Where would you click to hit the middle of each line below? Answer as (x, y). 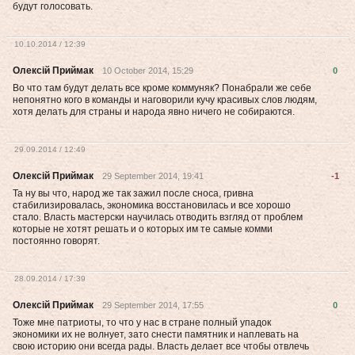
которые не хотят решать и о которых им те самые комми (143, 229)
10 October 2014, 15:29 (148, 71)
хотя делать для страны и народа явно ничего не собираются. (154, 112)
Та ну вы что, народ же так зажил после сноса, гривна (133, 193)
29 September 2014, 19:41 (153, 176)
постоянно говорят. (56, 241)
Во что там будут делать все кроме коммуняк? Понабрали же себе (162, 88)
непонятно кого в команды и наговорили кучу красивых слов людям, (165, 100)
